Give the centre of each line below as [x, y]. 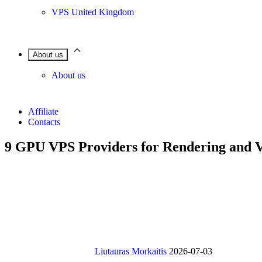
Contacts [44, 122]
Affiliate [43, 111]
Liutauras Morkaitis [131, 251]
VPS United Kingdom [93, 12]
